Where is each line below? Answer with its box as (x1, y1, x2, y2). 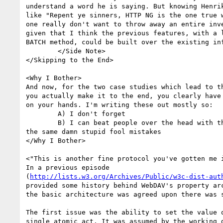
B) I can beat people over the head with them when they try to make (26, 118, 58, 126)
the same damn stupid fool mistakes (26, 127, 161, 135)
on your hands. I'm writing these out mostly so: (26, 101, 213, 109)
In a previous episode (26, 163, 110, 171)
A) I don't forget (26, 110, 58, 117)
